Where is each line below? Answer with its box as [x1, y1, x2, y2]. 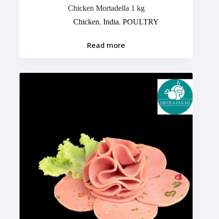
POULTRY [122, 18, 159, 26]
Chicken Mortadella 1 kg [67, 4, 145, 13]
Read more [87, 40, 126, 50]
